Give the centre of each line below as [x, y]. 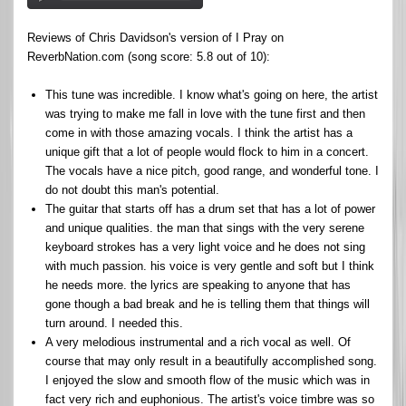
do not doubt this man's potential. [132, 189]
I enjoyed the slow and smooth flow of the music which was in [208, 380]
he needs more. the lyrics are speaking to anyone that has [198, 285]
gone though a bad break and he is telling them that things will [208, 304]
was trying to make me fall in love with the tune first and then [205, 113]
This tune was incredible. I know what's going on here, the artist [212, 94]
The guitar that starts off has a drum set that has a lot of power [210, 208]
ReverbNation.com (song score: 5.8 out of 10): [149, 56]
